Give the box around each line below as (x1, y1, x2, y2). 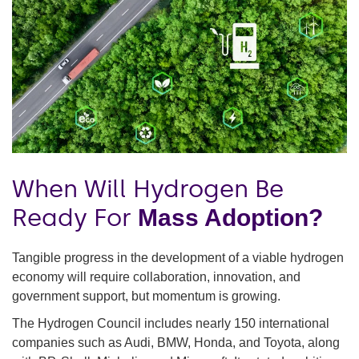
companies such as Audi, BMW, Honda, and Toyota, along (12, 336, 340, 350)
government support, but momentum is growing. (12, 289, 280, 304)
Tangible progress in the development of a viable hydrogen (12, 251, 344, 265)
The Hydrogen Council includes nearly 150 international (12, 317, 329, 331)
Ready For (12, 204, 138, 233)
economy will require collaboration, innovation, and (12, 270, 301, 284)
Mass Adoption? (138, 204, 323, 232)
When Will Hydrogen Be (12, 175, 284, 204)
